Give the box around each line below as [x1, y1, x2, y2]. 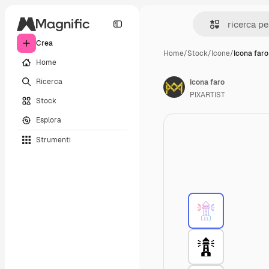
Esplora [36, 115, 61, 125]
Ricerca [36, 76, 62, 86]
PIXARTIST [190, 90, 225, 100]
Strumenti [36, 134, 71, 145]
